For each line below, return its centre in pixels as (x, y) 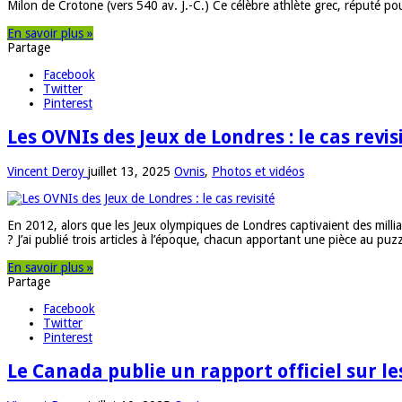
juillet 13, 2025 (129, 171)
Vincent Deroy (48, 171)
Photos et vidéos (258, 171)
